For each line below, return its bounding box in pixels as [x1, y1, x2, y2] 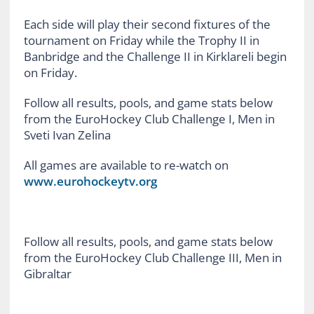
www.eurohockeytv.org [23, 172, 160, 189]
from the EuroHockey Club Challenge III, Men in [23, 249, 282, 266]
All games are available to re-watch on [23, 156, 228, 173]
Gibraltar [23, 265, 71, 282]
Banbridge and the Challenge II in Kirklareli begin [23, 48, 287, 64]
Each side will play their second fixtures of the [23, 15, 271, 32]
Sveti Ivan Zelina [23, 126, 111, 143]
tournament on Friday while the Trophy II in [23, 32, 259, 48]
